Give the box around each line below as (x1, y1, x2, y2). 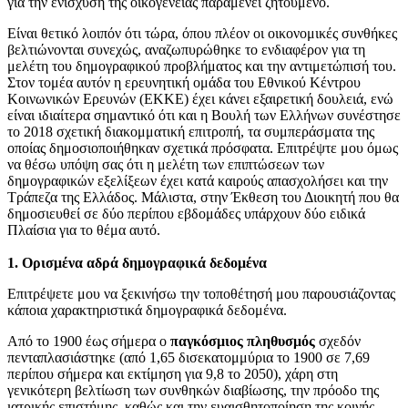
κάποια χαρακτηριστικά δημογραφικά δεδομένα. (7, 301, 287, 318)
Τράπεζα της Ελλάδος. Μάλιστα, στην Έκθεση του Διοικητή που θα (7, 189, 399, 205)
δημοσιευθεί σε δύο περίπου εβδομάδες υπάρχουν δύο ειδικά (7, 205, 365, 221)
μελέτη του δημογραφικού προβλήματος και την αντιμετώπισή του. (7, 57, 396, 74)
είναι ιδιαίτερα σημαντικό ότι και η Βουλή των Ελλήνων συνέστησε (7, 107, 401, 123)
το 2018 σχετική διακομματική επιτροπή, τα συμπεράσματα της (7, 123, 374, 139)
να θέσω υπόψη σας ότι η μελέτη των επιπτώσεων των (7, 156, 324, 172)
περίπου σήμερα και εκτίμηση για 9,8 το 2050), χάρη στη (7, 365, 338, 382)
